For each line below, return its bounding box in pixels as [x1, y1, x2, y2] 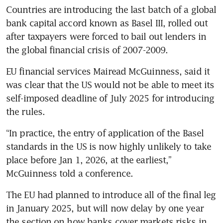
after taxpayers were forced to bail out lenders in [6, 30, 207, 42]
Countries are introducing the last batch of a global [6, 3, 217, 15]
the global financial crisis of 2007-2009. [6, 44, 168, 55]
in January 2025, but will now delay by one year [6, 202, 204, 214]
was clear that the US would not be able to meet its [6, 79, 215, 90]
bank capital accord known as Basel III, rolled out [6, 17, 208, 28]
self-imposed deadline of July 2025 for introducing [6, 92, 215, 104]
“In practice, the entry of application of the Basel [6, 127, 204, 138]
